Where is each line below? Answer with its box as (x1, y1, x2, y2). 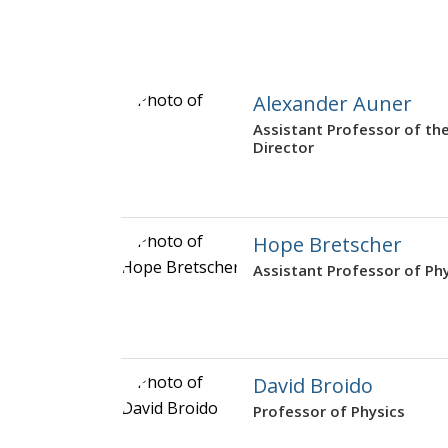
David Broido (253, 372, 373, 400)
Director (253, 137, 314, 158)
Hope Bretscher (253, 231, 402, 259)
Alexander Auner (253, 90, 412, 118)
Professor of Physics (253, 401, 405, 422)
